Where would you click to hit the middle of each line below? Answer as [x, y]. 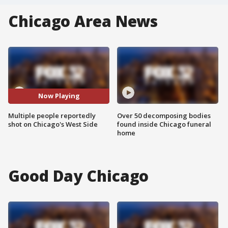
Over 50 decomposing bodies [164, 115]
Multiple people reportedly [52, 115]
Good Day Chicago [79, 176]
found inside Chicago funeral [164, 124]
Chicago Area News [83, 21]
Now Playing [59, 96]
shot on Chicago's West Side [53, 124]
